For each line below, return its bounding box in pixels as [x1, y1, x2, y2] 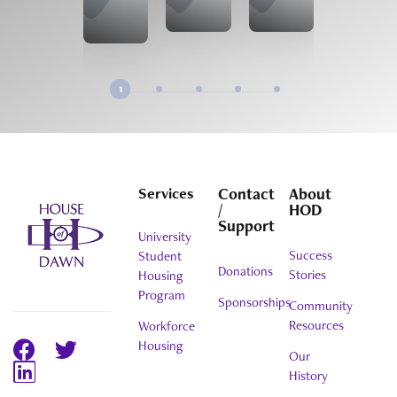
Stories [289, 266, 327, 284]
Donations [217, 262, 273, 280]
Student [138, 247, 183, 266]
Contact [217, 183, 275, 204]
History [289, 367, 329, 385]
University [138, 228, 192, 246]
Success [289, 246, 333, 264]
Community [289, 297, 354, 315]
